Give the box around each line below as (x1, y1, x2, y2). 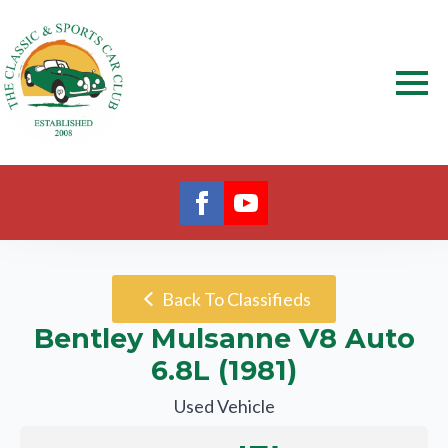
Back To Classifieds (161, 288, 311, 310)
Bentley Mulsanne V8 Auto (33, 322, 415, 355)
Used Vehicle (173, 395, 275, 417)
